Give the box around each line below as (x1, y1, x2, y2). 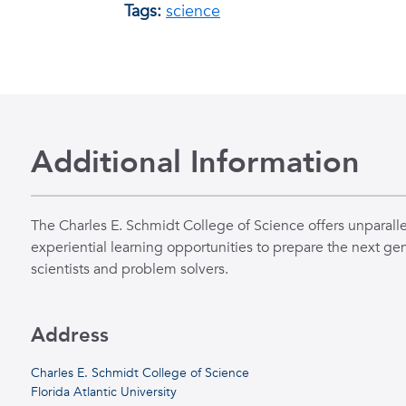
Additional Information (30, 140, 360, 183)
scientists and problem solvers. (30, 258, 228, 279)
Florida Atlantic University (30, 382, 177, 401)
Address (30, 321, 109, 349)
